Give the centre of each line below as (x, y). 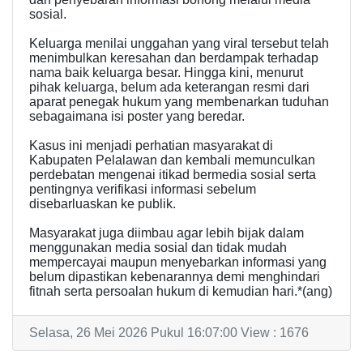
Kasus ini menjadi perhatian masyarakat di (151, 146)
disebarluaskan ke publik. (102, 204)
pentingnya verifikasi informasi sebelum (143, 190)
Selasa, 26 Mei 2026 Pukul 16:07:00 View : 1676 (169, 333)
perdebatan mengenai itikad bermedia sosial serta (173, 175)
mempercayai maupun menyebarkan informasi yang (178, 263)
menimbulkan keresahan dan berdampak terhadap (174, 58)
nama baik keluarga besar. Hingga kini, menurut (166, 73)
